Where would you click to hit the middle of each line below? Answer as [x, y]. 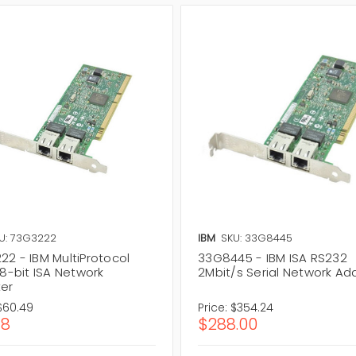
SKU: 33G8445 [257, 238]
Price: [213, 307]
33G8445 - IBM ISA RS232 [273, 257]
